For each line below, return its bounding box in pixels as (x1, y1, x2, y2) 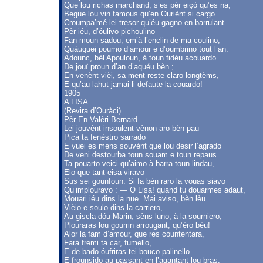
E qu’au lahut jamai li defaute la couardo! (64, 80, 203, 89)
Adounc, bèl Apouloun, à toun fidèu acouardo (64, 53, 216, 62)
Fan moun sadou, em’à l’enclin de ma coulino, (64, 36, 220, 45)
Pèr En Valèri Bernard (64, 115, 137, 124)
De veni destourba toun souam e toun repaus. (64, 150, 219, 159)
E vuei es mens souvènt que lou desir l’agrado (64, 141, 221, 150)
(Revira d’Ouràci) (64, 106, 121, 115)
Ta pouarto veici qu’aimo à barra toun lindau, (64, 159, 214, 168)
